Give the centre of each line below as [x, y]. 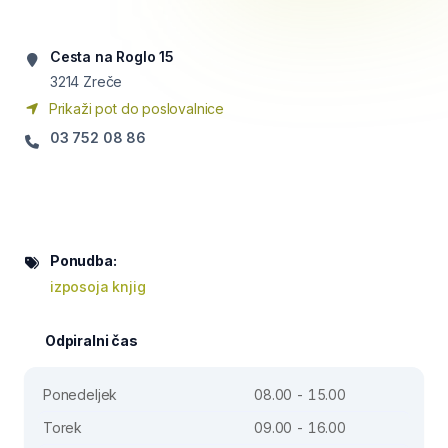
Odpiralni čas [91, 340]
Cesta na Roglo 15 [112, 56]
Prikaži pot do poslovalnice [135, 108]
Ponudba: [83, 260]
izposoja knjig [98, 286]
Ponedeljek [80, 394]
